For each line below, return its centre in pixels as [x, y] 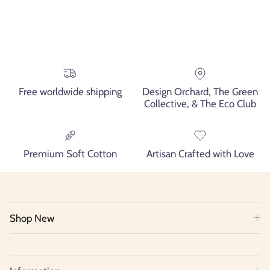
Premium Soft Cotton [70, 153]
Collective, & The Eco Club [200, 103]
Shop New [32, 218]
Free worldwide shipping [70, 91]
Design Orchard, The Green [200, 91]
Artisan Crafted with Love [200, 153]
